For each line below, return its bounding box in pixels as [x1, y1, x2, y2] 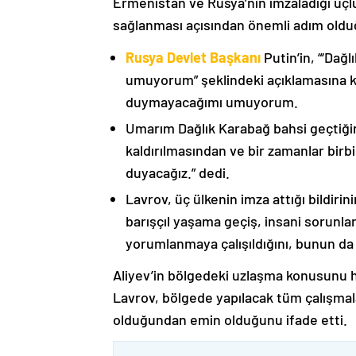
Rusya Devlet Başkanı [126, 48, 261, 67]
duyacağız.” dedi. [126, 164, 230, 182]
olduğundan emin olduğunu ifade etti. [113, 311, 347, 329]
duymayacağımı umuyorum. [126, 93, 298, 111]
